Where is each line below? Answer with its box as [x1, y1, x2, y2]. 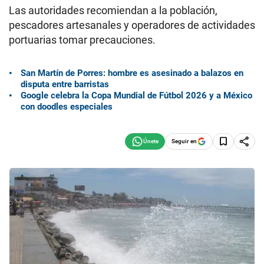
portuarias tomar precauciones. [9, 34, 156, 46]
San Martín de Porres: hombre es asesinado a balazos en [21, 67, 243, 78]
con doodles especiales [21, 101, 113, 112]
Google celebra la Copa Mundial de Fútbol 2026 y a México [21, 90, 252, 101]
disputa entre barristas [21, 78, 109, 90]
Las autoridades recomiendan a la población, [9, 4, 217, 16]
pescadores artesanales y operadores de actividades [9, 19, 255, 31]
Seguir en [171, 137, 197, 144]
